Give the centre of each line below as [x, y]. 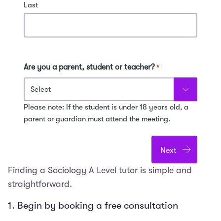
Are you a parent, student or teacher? [89, 67]
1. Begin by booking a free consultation [93, 206]
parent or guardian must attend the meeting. [97, 119]
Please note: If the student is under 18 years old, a [106, 107]
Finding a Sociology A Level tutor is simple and [100, 170]
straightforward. [40, 184]
